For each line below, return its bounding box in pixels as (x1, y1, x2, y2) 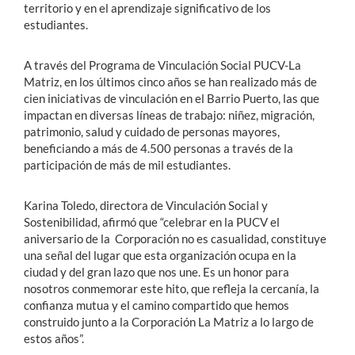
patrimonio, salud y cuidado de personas (24, 124, 230, 139)
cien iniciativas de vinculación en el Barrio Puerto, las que (24, 90, 319, 105)
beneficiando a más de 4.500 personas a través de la (24, 140, 293, 155)
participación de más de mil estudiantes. (24, 157, 231, 172)
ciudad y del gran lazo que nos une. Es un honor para (24, 264, 289, 279)
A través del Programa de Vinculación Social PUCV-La (24, 57, 301, 72)
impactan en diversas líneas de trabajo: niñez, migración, (24, 107, 315, 122)
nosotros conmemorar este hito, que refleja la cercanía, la (24, 281, 319, 296)
